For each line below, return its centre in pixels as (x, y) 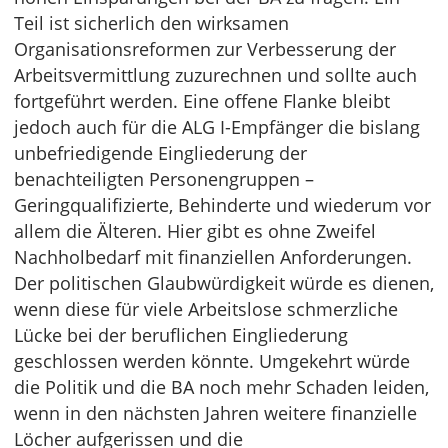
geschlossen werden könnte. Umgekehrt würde (212, 361)
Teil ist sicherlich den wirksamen (151, 23)
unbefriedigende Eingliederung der (160, 153)
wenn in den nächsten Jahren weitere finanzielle (215, 413)
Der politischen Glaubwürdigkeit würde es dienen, (224, 283)
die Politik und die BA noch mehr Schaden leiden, (221, 387)
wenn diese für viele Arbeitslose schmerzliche (206, 309)
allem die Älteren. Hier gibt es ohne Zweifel (195, 231)
